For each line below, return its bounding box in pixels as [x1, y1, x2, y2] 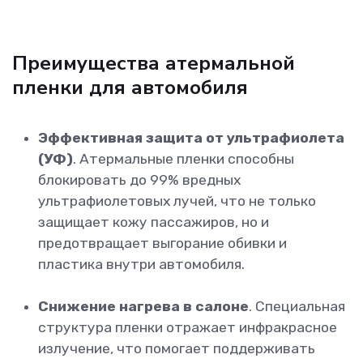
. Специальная [249, 298, 345, 315]
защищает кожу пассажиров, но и [38, 214, 269, 231]
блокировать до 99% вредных [38, 172, 241, 189]
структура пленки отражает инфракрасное [38, 319, 337, 336]
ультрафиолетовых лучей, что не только [38, 193, 316, 210]
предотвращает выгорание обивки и [38, 235, 287, 252]
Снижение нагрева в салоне [38, 298, 249, 315]
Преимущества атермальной [12, 49, 295, 78]
